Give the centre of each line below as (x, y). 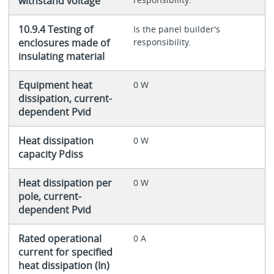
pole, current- (50, 197)
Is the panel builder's (176, 29)
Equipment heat (55, 85)
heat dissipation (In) (64, 266)
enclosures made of (64, 43)
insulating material (61, 57)
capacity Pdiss (50, 154)
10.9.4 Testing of (55, 30)
